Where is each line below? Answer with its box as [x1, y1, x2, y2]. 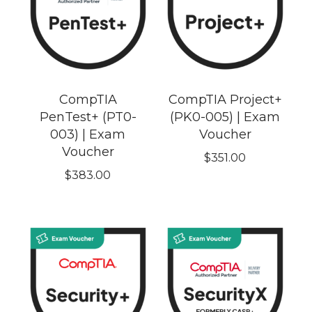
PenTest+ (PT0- [39, 109, 136, 125]
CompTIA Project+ [168, 92, 282, 108]
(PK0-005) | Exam [170, 109, 281, 125]
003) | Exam [50, 127, 126, 143]
